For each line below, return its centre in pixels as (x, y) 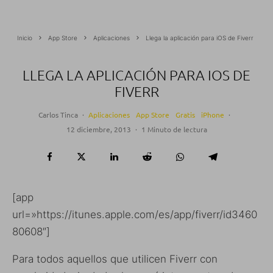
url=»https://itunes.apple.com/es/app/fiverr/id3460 (135, 215)
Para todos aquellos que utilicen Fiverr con (115, 259)
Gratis (185, 115)
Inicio (24, 38)
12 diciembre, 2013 (98, 129)
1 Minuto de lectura (174, 129)
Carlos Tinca (58, 115)
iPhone (213, 115)
